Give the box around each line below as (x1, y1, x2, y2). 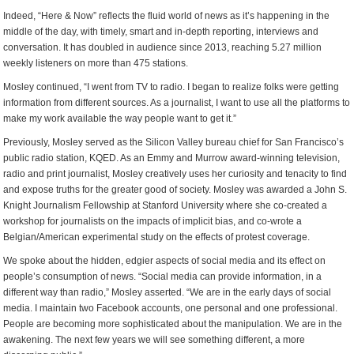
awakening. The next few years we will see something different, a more (3, 334, 306, 345)
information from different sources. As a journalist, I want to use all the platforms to (3, 97, 351, 108)
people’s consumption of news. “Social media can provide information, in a (3, 271, 322, 282)
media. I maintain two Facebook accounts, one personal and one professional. (3, 303, 338, 314)
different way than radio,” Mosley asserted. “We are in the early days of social (3, 287, 332, 298)
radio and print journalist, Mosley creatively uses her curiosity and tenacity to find (3, 168, 348, 179)
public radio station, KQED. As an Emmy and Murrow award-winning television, (3, 153, 341, 164)
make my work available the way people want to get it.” (3, 113, 237, 124)
